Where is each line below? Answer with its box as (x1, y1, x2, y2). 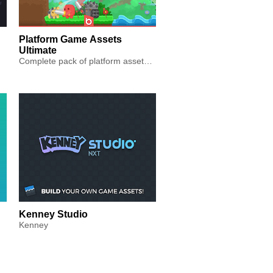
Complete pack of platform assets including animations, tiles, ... (144, 55, 152, 66)
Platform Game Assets (19, 34, 122, 44)
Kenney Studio (19, 209, 88, 220)
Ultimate (19, 44, 57, 55)
